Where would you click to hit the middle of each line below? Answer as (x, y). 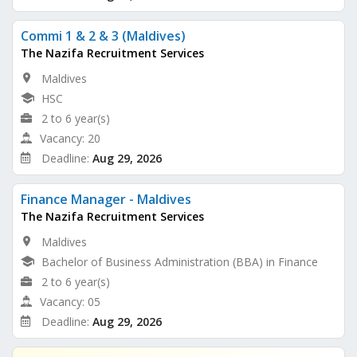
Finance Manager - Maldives (106, 199)
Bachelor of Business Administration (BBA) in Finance (180, 261)
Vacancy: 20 (70, 138)
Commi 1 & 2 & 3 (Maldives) (103, 35)
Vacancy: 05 (70, 301)
